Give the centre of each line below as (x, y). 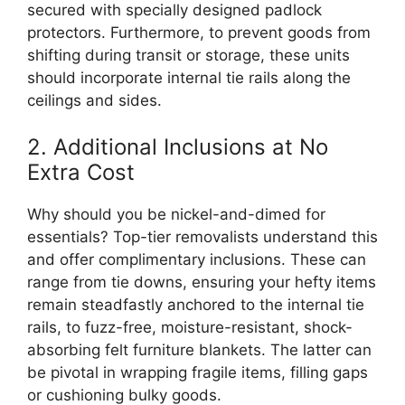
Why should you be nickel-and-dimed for (176, 215)
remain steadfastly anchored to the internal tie (196, 305)
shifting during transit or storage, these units (188, 55)
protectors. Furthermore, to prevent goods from (199, 32)
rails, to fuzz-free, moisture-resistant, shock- (190, 328)
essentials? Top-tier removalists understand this (202, 237)
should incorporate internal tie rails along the (189, 77)
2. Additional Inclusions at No (178, 147)
